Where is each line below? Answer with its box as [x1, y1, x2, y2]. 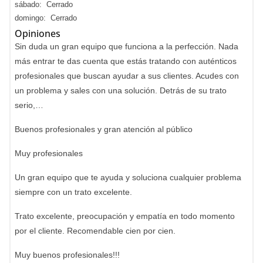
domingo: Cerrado [15, 14, 77, 22]
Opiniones [15, 27, 60, 40]
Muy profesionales [15, 149, 83, 158]
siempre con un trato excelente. [15, 187, 132, 197]
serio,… [15, 100, 43, 110]
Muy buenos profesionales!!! [15, 250, 120, 259]
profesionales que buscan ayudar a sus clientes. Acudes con [15, 71, 239, 80]
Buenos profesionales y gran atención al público [15, 124, 193, 134]
